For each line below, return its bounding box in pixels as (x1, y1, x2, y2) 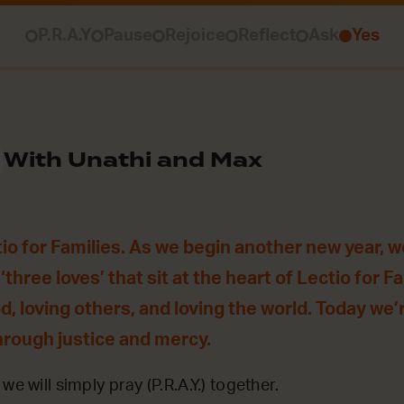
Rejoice (164, 27, 225, 45)
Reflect (237, 27, 296, 45)
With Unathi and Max (4, 145, 262, 176)
